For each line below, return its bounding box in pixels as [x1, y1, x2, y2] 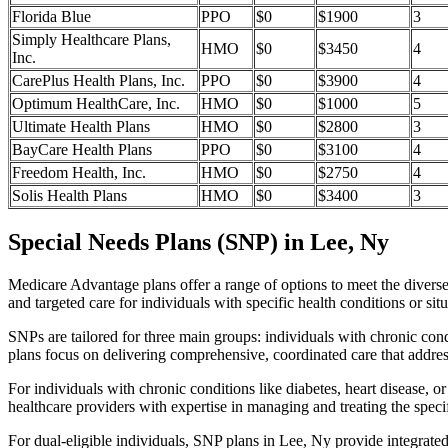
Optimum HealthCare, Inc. [12, 95, 180, 113]
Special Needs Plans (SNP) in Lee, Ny [8, 229, 389, 256]
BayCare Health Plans [12, 141, 152, 159]
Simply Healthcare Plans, [12, 31, 171, 49]
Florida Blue [12, 8, 91, 26]
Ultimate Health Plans [12, 118, 150, 136]
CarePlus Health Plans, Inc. [12, 72, 185, 90]
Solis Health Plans [12, 187, 127, 205]
